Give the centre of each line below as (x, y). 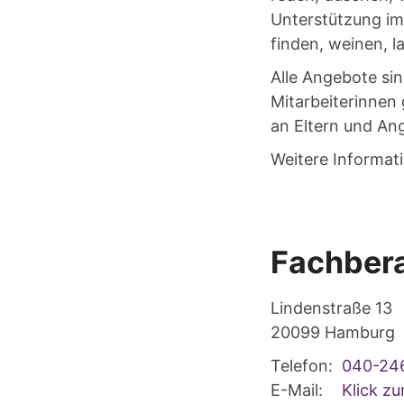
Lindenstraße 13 (331, 308)
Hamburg (360, 332)
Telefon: (302, 365)
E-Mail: (297, 390)
